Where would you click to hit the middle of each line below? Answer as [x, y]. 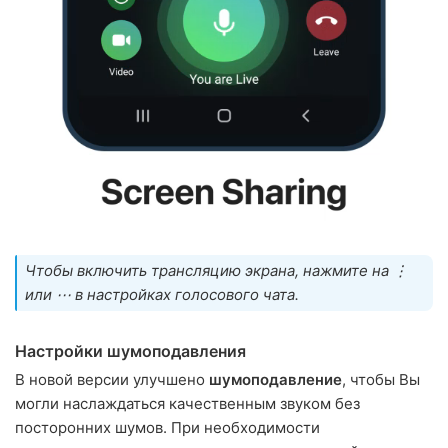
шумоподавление [275, 380]
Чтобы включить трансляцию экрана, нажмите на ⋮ [216, 271]
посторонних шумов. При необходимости [167, 428]
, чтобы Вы [381, 380]
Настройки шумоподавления [130, 351]
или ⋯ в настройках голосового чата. [162, 295]
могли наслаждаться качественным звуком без [187, 404]
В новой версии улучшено [112, 380]
